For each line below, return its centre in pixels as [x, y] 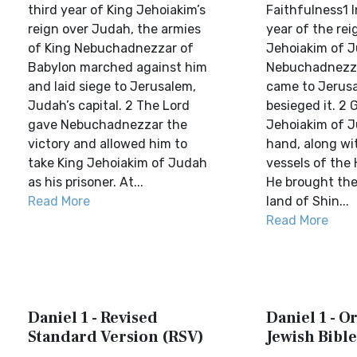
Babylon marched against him [118, 67]
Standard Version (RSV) [116, 337]
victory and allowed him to [108, 144]
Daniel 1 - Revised [93, 318]
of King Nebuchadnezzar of [111, 48]
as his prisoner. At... [86, 182]
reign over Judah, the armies [114, 29]
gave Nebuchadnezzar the [108, 125]
